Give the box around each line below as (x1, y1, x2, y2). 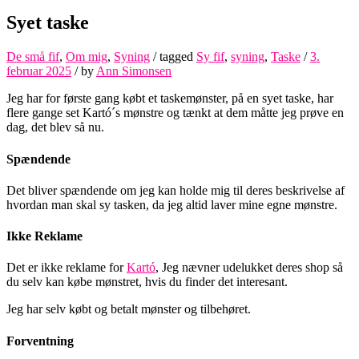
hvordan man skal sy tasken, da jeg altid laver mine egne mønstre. (6, 197, 337, 212)
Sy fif (196, 50, 224, 64)
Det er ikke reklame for (6, 260, 127, 275)
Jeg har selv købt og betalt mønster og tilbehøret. (6, 302, 251, 317)
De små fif (6, 50, 59, 64)
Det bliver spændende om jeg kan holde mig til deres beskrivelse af (6, 183, 345, 197)
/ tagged (150, 50, 196, 64)
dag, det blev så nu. (6, 120, 104, 135)
